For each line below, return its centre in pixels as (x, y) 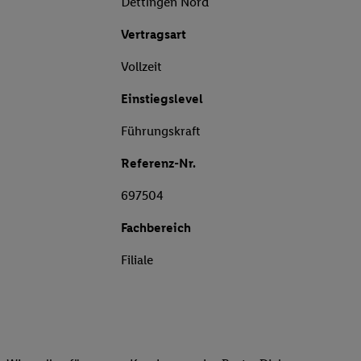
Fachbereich (156, 228)
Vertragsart (154, 35)
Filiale (137, 260)
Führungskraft (161, 131)
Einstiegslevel (162, 99)
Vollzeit (141, 67)
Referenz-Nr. (158, 164)
